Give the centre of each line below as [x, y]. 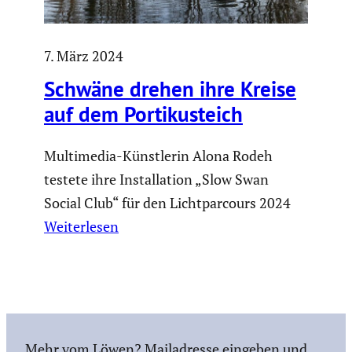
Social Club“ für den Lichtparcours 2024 [167, 202]
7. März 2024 [84, 55]
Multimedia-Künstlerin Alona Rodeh [158, 155]
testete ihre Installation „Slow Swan [156, 179]
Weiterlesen [81, 226]
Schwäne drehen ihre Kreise [170, 88]
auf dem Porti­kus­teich [143, 114]
